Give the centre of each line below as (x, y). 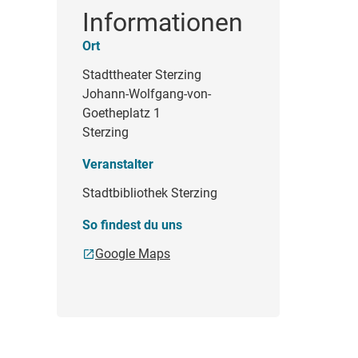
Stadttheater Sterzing (142, 75)
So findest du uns (132, 225)
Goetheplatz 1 (121, 113)
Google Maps (133, 254)
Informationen (163, 23)
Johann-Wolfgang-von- (147, 94)
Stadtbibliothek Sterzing (150, 193)
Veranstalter (118, 165)
